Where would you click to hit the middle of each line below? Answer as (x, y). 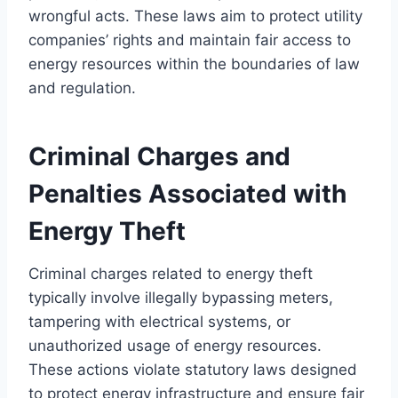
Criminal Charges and (159, 156)
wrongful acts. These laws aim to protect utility (195, 16)
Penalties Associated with (187, 193)
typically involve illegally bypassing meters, (181, 297)
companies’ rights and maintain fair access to (190, 40)
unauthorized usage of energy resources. (175, 345)
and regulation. (82, 88)
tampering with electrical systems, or (159, 321)
